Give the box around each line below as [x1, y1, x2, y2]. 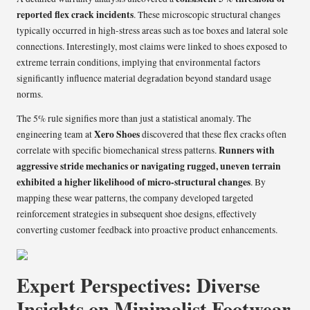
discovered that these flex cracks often [140, 128, 286, 141]
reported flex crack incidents [17, 8, 134, 22]
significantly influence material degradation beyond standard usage [17, 72, 271, 85]
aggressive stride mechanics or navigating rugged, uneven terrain [17, 159, 281, 174]
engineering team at [17, 128, 94, 141]
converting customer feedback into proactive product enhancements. [17, 224, 277, 237]
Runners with [219, 143, 275, 158]
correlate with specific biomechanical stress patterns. [17, 144, 219, 157]
